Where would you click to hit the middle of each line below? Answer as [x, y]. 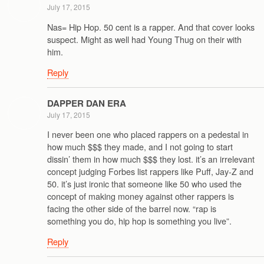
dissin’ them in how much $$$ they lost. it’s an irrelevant [151, 159]
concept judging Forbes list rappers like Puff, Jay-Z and [150, 171]
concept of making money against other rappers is [141, 196]
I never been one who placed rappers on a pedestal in [148, 134]
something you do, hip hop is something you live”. [139, 220]
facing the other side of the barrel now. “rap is [132, 208]
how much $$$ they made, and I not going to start [140, 146]
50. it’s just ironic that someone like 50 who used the [144, 183]
